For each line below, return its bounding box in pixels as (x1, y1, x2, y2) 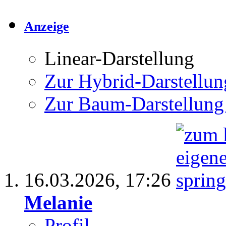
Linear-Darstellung (44, 47, 194, 70)
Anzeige (24, 19, 69, 34)
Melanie (24, 192, 92, 214)
